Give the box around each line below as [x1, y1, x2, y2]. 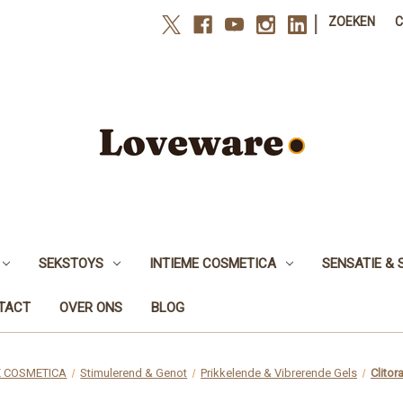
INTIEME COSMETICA [148, 255, 276, 272]
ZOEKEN [328, 14, 376, 29]
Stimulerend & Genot [80, 365, 188, 380]
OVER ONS [59, 299, 122, 316]
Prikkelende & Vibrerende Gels [201, 365, 358, 380]
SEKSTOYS [38, 255, 103, 272]
